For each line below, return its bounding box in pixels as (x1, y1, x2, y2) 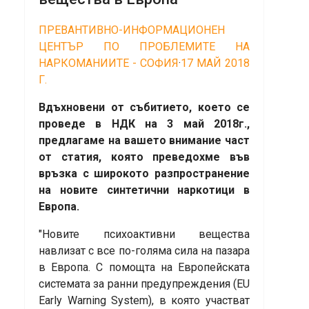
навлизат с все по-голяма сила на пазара (39, 244, 250, 258)
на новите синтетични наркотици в (39, 183, 250, 197)
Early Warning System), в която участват (39, 294, 250, 308)
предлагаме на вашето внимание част (39, 134, 250, 148)
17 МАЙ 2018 (181, 57, 250, 70)
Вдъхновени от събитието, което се (39, 101, 250, 114)
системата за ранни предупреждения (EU (39, 277, 250, 291)
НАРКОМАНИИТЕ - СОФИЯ (39, 57, 179, 70)
